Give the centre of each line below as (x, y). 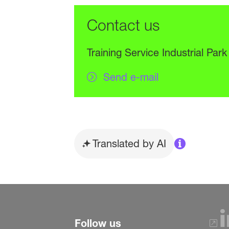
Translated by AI (129, 144)
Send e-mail (131, 77)
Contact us (123, 25)
